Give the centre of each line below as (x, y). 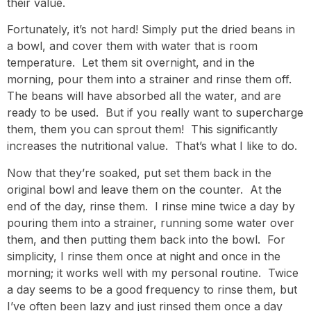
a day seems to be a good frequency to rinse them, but (152, 289)
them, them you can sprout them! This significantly (142, 129)
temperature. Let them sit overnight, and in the (131, 63)
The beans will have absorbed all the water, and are (144, 96)
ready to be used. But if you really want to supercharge (155, 113)
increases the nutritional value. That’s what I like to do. (152, 146)
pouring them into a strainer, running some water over (151, 222)
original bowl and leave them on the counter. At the (144, 189)
